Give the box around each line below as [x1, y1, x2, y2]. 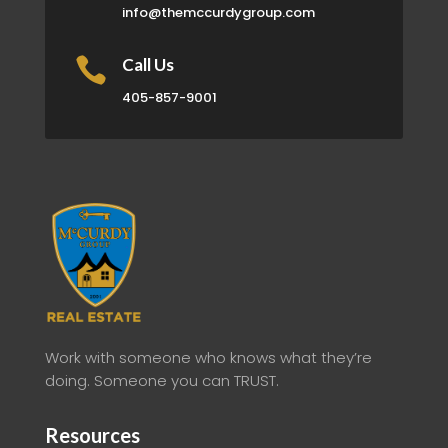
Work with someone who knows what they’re [44, 347, 372, 369]
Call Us [121, 54, 174, 76]
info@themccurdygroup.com [121, 3, 315, 23]
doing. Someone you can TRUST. [44, 370, 279, 392]
